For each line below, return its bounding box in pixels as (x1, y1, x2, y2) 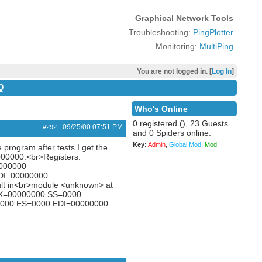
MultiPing (199, 42, 233, 51)
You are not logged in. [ (136, 67, 212, 75)
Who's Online (134, 104, 188, 113)
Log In (211, 67, 232, 75)
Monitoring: (155, 42, 199, 51)
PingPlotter (192, 27, 233, 37)
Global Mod (168, 141, 201, 148)
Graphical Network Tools (135, 13, 233, 23)
